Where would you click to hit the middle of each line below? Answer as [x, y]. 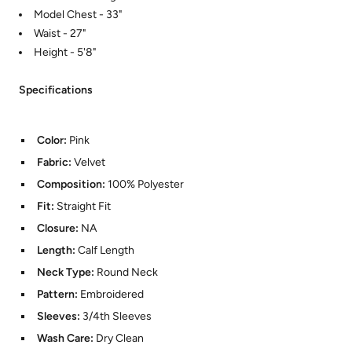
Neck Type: [66, 273]
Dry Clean [119, 339]
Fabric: [55, 163]
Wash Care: [66, 339]
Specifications [57, 90]
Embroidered [112, 295]
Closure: [59, 229]
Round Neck [127, 273]
